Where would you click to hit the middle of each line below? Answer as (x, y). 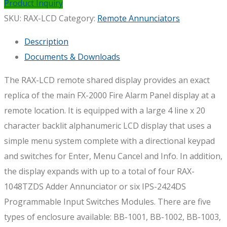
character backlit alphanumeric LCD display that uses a (108, 126)
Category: (78, 18)
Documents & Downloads (72, 57)
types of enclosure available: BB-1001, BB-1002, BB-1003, (112, 217)
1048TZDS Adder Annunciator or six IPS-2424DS (95, 187)
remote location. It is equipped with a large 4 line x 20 (105, 111)
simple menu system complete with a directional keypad (109, 141)
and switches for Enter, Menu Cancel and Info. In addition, (113, 156)
